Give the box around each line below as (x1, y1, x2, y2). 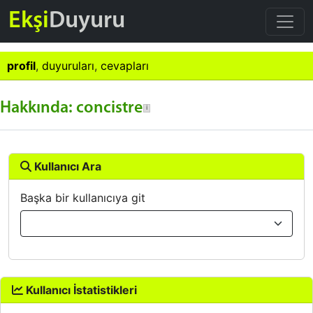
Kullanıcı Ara (31, 159, 101, 173)
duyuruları (42, 59, 94, 73)
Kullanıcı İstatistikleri (23, 283, 137, 297)
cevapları (101, 59, 149, 73)
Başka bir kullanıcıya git (20, 191, 145, 205)
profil (7, 59, 36, 73)
